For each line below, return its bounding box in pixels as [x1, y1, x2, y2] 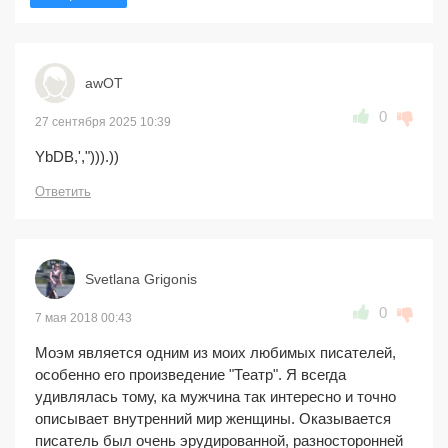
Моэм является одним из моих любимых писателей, [35, 343, 396, 361]
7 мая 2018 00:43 [35, 310, 132, 325]
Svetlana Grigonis [85, 270, 197, 287]
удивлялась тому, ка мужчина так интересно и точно [35, 387, 396, 405]
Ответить [35, 183, 91, 199]
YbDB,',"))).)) [35, 147, 119, 165]
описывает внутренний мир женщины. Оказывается [35, 409, 391, 427]
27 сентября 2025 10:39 [35, 114, 171, 129]
